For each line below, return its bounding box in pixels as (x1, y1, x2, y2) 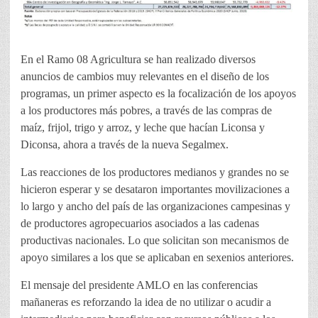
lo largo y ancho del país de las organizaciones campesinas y (21, 200, 290, 213)
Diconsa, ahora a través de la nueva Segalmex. (21, 138, 229, 151)
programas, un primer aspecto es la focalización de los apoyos (21, 87, 296, 100)
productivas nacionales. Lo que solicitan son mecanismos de (21, 234, 289, 247)
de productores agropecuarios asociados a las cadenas (21, 217, 259, 230)
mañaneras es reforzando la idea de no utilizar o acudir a (21, 296, 271, 309)
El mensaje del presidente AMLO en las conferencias (21, 279, 258, 292)
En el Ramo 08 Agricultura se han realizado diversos (21, 53, 256, 66)
